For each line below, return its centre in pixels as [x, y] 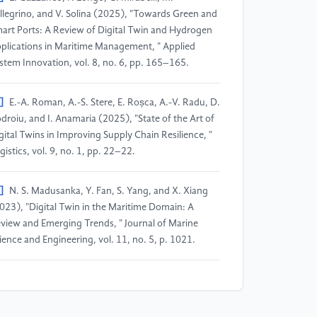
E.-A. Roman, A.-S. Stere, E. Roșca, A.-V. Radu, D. [115, 102]
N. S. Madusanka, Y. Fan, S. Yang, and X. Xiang [109, 191]
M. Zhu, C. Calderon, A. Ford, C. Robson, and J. [110, 279]
